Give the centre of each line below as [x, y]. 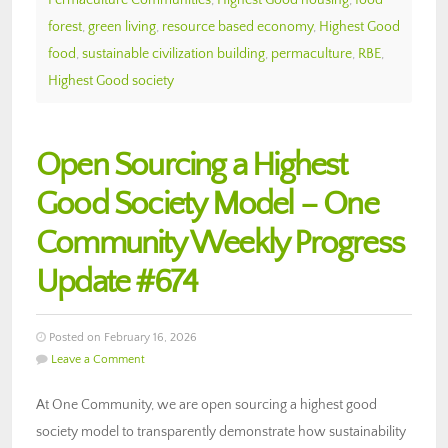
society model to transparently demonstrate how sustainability [221, 431]
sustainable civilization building [173, 53]
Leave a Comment [98, 359]
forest [65, 26]
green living [122, 26]
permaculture [311, 53]
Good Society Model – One [207, 204]
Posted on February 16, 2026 [121, 337]
